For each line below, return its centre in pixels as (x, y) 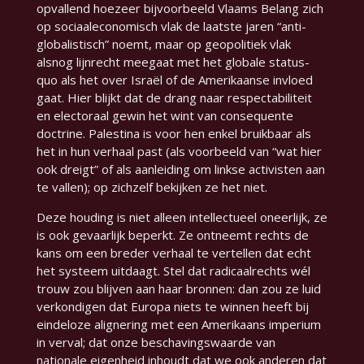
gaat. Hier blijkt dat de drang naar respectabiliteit (174, 98)
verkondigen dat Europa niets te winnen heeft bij (172, 307)
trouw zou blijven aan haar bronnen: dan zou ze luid (178, 289)
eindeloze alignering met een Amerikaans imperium (178, 325)
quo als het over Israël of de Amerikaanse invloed (174, 80)
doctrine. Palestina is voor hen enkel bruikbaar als (173, 134)
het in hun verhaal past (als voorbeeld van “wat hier (179, 152)
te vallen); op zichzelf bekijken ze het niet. (152, 187)
